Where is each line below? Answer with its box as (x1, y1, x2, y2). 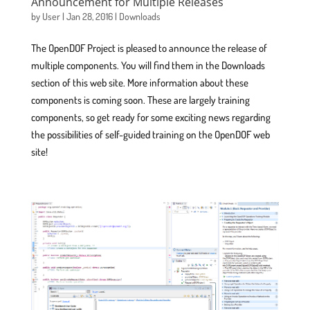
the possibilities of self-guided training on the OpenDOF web (30, 128, 270, 142)
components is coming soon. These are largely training (30, 93, 250, 107)
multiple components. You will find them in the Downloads (30, 59, 265, 73)
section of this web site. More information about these (30, 76, 248, 90)
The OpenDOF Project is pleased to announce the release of (30, 42, 267, 55)
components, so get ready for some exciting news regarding (30, 111, 271, 125)
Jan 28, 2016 (66, 10, 113, 23)
